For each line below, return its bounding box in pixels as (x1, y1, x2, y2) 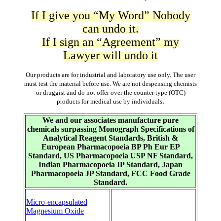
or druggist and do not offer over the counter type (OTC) (36, 89, 185, 97)
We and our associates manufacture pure (42, 116, 179, 125)
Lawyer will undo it (63, 49, 158, 62)
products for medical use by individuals (57, 98, 162, 106)
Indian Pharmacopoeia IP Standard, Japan (38, 160, 183, 169)
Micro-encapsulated (26, 198, 87, 207)
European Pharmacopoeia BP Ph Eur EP (41, 143, 180, 151)
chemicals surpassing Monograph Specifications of (27, 125, 194, 134)
